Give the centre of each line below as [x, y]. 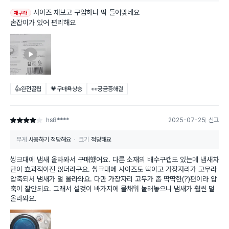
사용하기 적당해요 [50, 140]
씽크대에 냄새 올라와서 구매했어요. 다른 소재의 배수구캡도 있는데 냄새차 [114, 160]
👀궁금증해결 [107, 89]
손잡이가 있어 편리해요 [43, 23]
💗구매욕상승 [66, 89]
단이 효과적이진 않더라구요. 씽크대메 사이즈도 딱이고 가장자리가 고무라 [113, 169]
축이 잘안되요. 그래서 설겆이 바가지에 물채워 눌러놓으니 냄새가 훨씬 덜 [112, 189]
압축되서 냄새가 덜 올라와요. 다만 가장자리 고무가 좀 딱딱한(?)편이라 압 [113, 179]
